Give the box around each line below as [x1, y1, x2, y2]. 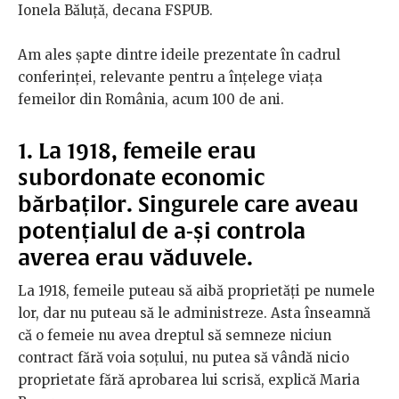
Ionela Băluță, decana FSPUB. [18, 2, 213, 20]
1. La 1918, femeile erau [18, 138, 256, 164]
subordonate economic [18, 165, 265, 191]
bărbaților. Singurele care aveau [18, 191, 359, 217]
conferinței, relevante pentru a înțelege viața [18, 69, 322, 86]
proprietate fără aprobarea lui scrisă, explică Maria [18, 371, 360, 389]
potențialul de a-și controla [18, 218, 305, 244]
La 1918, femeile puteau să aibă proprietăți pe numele [18, 282, 375, 300]
